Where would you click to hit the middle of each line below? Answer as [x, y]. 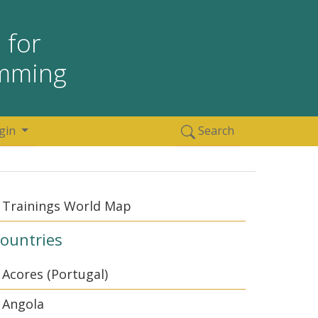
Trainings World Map [67, 206]
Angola [23, 304]
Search [215, 131]
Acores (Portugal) [55, 274]
